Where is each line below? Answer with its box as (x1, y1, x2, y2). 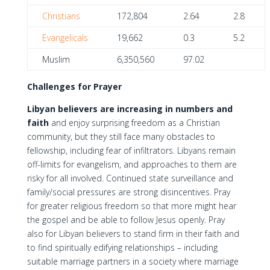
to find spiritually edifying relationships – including (27, 242, 218, 253)
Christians (42, 10, 80, 22)
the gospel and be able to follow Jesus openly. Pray (27, 214, 225, 225)
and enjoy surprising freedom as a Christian (48, 117, 220, 128)
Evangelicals (42, 32, 88, 43)
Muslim (42, 54, 70, 65)
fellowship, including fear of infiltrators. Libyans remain (27, 145, 236, 156)
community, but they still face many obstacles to (27, 131, 215, 142)
